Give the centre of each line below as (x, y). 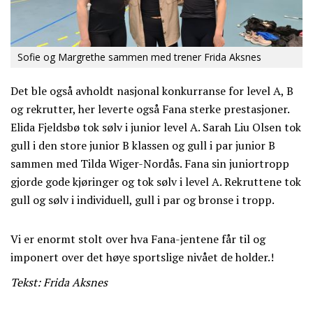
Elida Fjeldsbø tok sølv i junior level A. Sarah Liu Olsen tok (156, 127)
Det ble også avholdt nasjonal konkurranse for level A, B (152, 90)
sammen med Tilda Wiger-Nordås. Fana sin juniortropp (150, 163)
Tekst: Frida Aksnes (59, 282)
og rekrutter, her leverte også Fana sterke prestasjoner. (150, 109)
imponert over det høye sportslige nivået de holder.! (142, 257)
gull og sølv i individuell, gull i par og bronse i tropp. (143, 199)
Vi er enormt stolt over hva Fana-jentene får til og (138, 239)
